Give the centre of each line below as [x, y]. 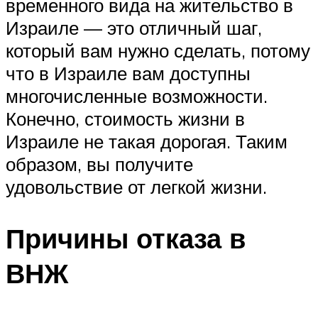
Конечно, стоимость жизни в [125, 119]
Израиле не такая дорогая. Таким [147, 142]
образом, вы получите [99, 164]
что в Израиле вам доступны [128, 73]
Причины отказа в [126, 238]
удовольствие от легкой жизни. [136, 187]
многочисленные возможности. [137, 96]
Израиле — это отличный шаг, [134, 28]
